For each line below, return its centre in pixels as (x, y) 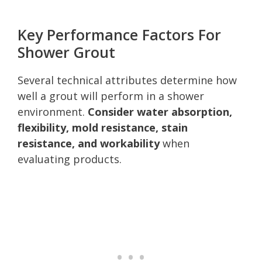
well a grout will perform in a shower (111, 96)
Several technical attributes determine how (127, 80)
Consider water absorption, (160, 111)
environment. (53, 111)
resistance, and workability (89, 143)
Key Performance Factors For (119, 34)
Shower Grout (66, 52)
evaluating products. (70, 159)
